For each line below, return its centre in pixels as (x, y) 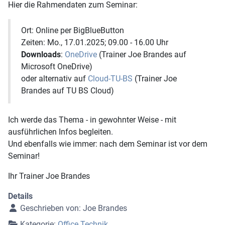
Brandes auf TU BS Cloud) (68, 90)
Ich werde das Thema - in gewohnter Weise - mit (92, 120)
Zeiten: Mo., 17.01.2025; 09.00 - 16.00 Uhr (95, 42)
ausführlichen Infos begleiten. (61, 132)
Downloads (41, 54)
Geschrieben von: (50, 208)
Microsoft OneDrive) (57, 66)
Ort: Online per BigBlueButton (73, 30)
